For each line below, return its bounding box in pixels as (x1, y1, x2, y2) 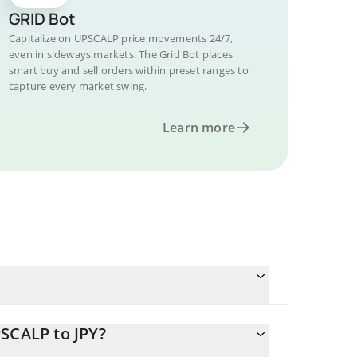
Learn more (163, 119, 235, 136)
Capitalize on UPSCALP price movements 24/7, (9, 31, 233, 45)
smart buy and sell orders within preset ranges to (9, 63, 249, 77)
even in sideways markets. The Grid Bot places (9, 47, 233, 61)
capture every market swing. (9, 79, 147, 93)
